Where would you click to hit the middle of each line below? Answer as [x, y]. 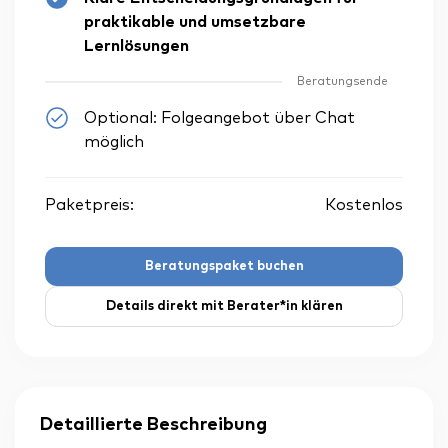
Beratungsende [342, 82]
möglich [114, 142]
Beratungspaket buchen [224, 267]
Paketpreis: [89, 205]
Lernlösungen [136, 46]
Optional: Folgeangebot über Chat [219, 118]
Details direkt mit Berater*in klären [224, 307]
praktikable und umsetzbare [195, 22]
